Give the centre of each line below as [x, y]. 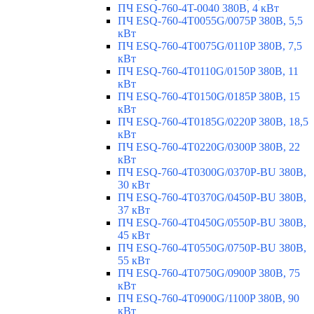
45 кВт [134, 235]
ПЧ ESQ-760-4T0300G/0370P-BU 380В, [212, 172]
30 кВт [134, 185]
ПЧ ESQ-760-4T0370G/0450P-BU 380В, [212, 198]
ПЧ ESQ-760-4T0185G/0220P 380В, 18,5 [213, 122]
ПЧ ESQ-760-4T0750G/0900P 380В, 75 [209, 273]
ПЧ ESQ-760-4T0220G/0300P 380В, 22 [209, 147]
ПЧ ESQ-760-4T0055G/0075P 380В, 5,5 [210, 21]
